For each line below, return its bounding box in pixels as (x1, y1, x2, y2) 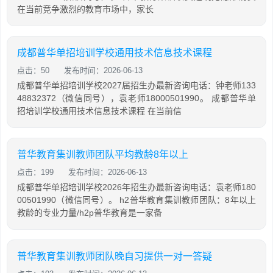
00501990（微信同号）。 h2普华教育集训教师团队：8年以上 (17, 195, 256, 205)
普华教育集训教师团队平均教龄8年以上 (17, 149, 188, 160)
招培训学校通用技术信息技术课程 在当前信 (17, 106, 182, 116)
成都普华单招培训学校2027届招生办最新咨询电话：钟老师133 (17, 80, 256, 91)
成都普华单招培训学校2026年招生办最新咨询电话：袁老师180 (17, 182, 256, 193)
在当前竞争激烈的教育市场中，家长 (17, 4, 154, 15)
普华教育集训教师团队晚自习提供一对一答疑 (17, 251, 212, 262)
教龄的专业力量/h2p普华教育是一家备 (17, 208, 162, 218)
